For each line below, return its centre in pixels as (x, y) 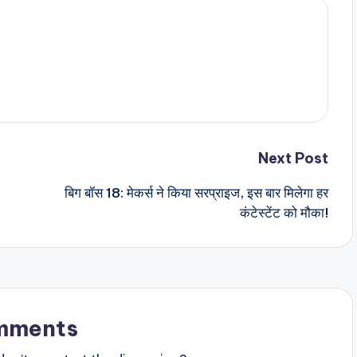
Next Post (293, 159)
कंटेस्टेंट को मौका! (284, 213)
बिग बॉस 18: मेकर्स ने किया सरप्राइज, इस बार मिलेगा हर (196, 193)
